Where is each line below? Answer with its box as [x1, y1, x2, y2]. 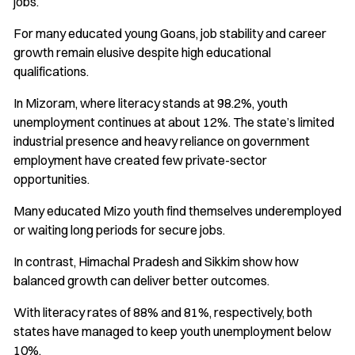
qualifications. [13, 63, 89, 80]
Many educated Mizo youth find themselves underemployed [13, 203, 342, 219]
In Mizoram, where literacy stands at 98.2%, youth [13, 95, 288, 112]
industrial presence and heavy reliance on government [13, 133, 310, 150]
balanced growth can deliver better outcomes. [13, 273, 269, 289]
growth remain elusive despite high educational [13, 44, 271, 61]
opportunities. [13, 171, 90, 188]
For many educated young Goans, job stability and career [13, 25, 326, 42]
